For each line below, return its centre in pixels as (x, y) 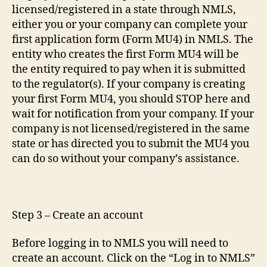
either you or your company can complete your (130, 24)
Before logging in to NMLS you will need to (120, 244)
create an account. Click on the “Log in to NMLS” (133, 259)
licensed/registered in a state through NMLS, (124, 10)
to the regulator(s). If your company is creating (129, 84)
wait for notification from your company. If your (133, 114)
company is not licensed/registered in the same (131, 129)
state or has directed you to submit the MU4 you (131, 144)
